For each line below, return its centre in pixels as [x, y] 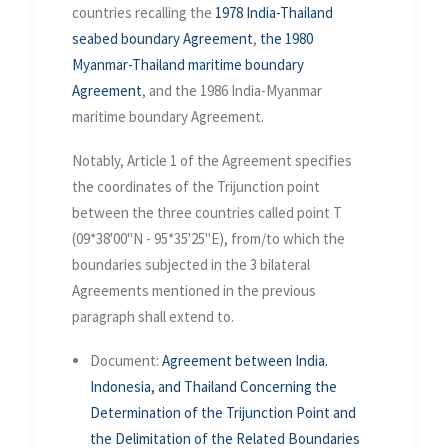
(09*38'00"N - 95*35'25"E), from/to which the [208, 238]
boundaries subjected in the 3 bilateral [191, 264]
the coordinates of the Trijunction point [196, 186]
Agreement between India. [245, 360]
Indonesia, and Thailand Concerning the [213, 386]
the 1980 [286, 38]
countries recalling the [143, 12]
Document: [126, 360]
